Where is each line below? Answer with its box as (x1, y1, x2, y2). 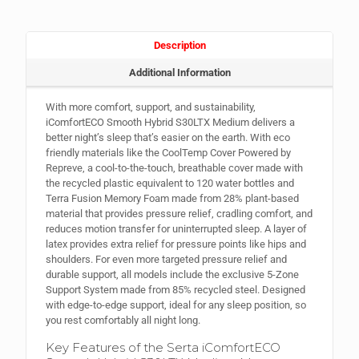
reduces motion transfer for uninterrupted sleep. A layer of (45, 223, 307, 236)
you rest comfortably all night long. (45, 314, 200, 327)
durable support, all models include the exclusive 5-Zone (45, 268, 299, 281)
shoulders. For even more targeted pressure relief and (45, 253, 287, 266)
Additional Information (128, 66, 231, 79)
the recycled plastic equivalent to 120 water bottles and (45, 177, 294, 190)
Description (153, 38, 206, 51)
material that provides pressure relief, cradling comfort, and (45, 208, 313, 220)
